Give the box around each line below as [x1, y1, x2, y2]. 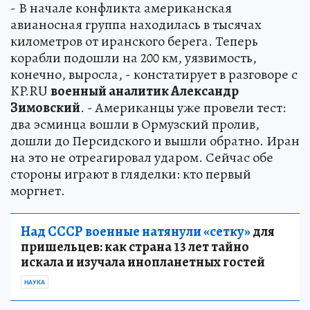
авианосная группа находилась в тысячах [10, 15, 262, 34]
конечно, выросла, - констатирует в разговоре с [10, 64, 298, 84]
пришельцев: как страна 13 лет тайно [21, 237, 249, 256]
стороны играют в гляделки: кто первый [10, 164, 251, 183]
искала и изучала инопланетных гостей [21, 252, 265, 271]
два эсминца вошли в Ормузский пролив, [10, 114, 259, 134]
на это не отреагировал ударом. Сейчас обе [10, 147, 273, 167]
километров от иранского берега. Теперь [10, 31, 258, 51]
